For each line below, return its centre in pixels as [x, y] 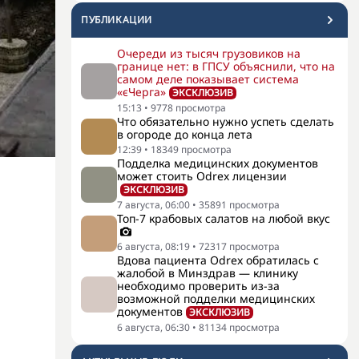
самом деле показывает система [208, 79]
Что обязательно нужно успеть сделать [226, 121]
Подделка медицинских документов [218, 163]
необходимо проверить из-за [198, 286]
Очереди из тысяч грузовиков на [209, 53]
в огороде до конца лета [185, 134]
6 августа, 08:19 [153, 246]
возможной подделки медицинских [216, 298]
